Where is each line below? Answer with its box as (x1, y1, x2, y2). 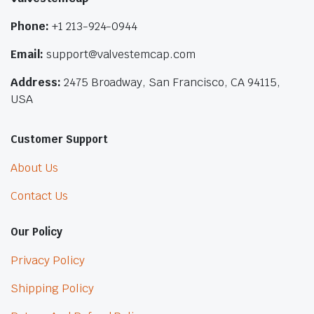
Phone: (11, 18, 52, 34)
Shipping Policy (11, 280, 94, 296)
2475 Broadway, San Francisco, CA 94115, (60, 74, 280, 90)
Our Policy (11, 224, 62, 238)
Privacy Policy (11, 252, 85, 268)
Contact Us (11, 188, 68, 203)
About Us (11, 160, 58, 175)
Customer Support (11, 132, 108, 146)
